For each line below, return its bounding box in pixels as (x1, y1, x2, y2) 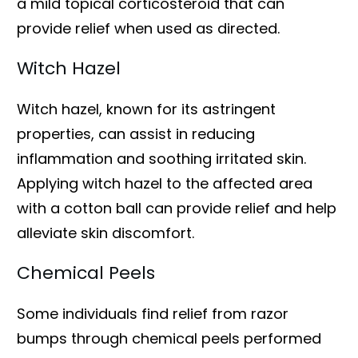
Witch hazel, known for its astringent (17, 98, 276, 119)
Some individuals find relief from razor (17, 303, 288, 324)
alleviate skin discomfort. (17, 222, 194, 243)
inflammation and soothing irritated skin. (17, 148, 306, 169)
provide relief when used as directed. (17, 18, 280, 38)
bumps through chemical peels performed (17, 328, 321, 348)
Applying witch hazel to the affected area (17, 173, 312, 193)
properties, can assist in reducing (17, 123, 255, 144)
